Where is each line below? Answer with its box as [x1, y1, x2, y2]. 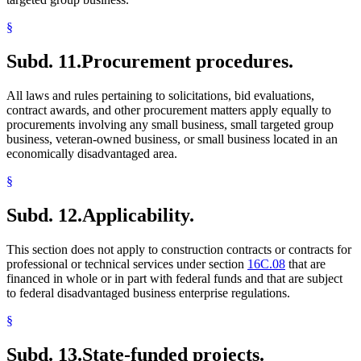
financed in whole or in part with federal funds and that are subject [6, 272, 342, 286]
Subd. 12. [6, 205, 82, 226]
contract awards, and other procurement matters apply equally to [6, 103, 331, 118]
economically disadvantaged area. [6, 147, 177, 161]
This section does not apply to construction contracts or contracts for [6, 243, 351, 257]
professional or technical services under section [6, 257, 247, 272]
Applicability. [82, 205, 194, 226]
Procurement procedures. [81, 51, 293, 73]
